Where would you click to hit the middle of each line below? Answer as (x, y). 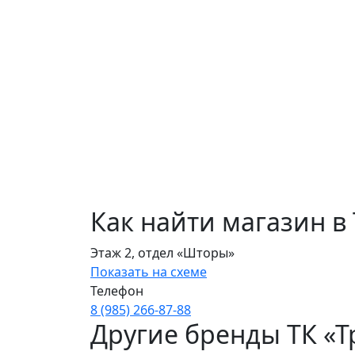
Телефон (117, 291)
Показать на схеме (149, 272)
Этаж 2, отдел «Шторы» (162, 253)
